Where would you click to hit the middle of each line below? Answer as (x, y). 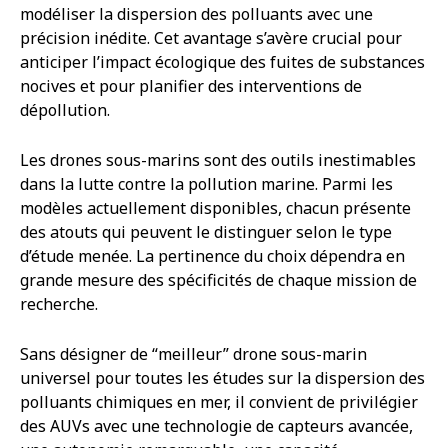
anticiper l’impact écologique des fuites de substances (222, 62)
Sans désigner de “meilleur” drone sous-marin (193, 354)
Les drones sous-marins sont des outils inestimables (218, 160)
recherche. (59, 304)
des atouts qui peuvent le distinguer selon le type (206, 232)
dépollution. (65, 110)
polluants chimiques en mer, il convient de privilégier (219, 402)
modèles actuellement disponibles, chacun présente (215, 208)
